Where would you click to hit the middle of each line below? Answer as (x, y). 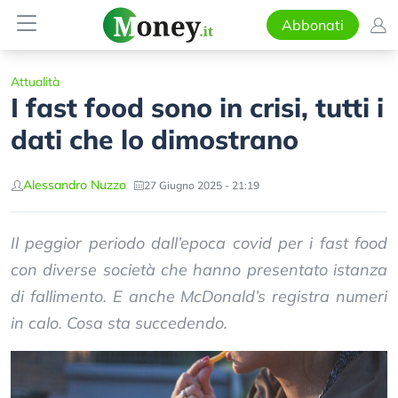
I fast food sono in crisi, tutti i (197, 107)
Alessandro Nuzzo (75, 185)
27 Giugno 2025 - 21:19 (202, 185)
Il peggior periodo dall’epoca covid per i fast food (199, 243)
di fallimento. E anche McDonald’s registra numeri (199, 296)
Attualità (35, 82)
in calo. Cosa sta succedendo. (119, 323)
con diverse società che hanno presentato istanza (199, 270)
